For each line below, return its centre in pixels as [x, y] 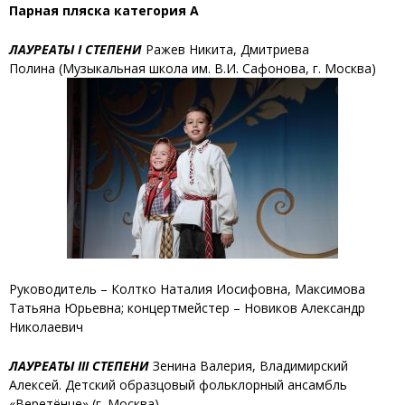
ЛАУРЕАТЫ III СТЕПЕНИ [79, 366]
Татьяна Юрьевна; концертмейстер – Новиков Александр [187, 307]
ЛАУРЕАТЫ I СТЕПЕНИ [75, 50]
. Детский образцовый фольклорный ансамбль [203, 385]
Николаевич [46, 326]
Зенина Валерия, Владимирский [249, 366]
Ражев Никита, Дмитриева [226, 50]
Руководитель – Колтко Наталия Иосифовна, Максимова [187, 288]
